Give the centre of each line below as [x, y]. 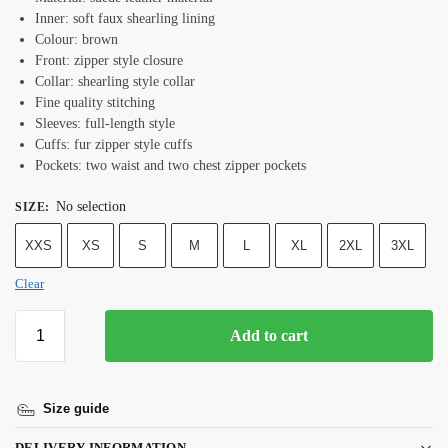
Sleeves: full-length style [105, 124]
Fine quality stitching [95, 103]
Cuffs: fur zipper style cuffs [113, 145]
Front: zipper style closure [111, 61]
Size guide [76, 409]
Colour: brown [78, 40]
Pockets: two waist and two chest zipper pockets [170, 166]
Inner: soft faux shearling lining [127, 19]
